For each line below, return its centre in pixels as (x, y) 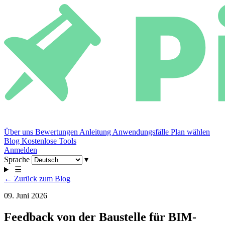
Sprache (17, 159)
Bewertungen (57, 132)
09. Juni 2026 (26, 196)
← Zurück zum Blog (37, 179)
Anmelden (21, 150)
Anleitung (96, 132)
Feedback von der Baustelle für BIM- (100, 217)
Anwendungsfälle (142, 132)
